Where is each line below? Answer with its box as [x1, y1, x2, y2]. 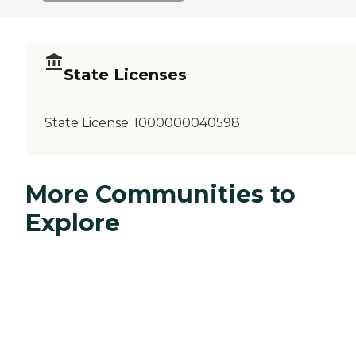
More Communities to [25, 179, 296, 209]
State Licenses [64, 65, 187, 85]
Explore [25, 207, 120, 238]
